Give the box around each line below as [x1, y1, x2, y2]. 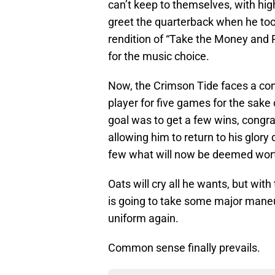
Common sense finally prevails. [108, 241, 263, 255]
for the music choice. [108, 50, 209, 63]
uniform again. [108, 212, 181, 225]
